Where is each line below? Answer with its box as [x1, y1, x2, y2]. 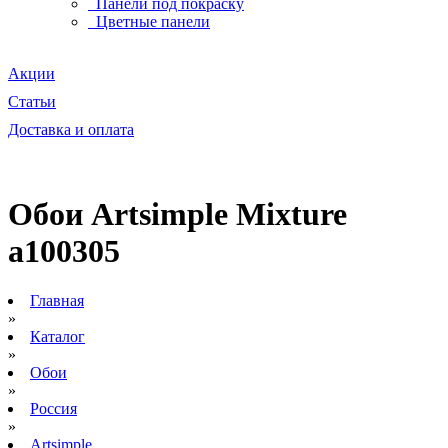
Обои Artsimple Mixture [8, 196, 347, 233]
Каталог [30, 327, 85, 345]
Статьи [8, 93, 56, 110]
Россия [30, 399, 77, 417]
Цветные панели [92, 13, 210, 30]
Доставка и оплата [8, 121, 134, 138]
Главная [30, 291, 84, 309]
